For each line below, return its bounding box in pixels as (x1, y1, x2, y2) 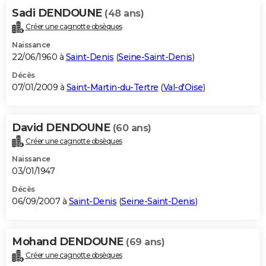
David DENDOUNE (12, 121, 113, 134)
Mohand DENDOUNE (12, 235, 126, 249)
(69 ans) (126, 236, 164, 248)
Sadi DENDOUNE (12, 6, 104, 20)
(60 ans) (112, 122, 151, 134)
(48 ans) (104, 7, 144, 19)
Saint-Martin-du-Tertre (66, 81, 159, 93)
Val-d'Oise (163, 81, 203, 93)
